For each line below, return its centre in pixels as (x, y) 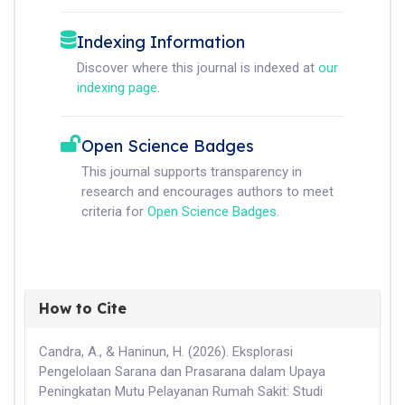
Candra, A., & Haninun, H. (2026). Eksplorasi (166, 352)
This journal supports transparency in (192, 172)
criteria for (114, 212)
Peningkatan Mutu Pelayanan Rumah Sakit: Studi (181, 392)
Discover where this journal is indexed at (198, 68)
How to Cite (83, 309)
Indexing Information (161, 42)
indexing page (117, 88)
